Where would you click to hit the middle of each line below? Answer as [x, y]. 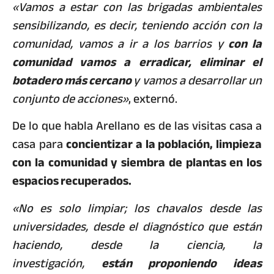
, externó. [153, 98]
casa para [39, 144]
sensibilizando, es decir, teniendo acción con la [137, 25]
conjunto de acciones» [70, 98]
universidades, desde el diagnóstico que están [137, 226]
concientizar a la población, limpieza [164, 144]
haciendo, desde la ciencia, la [137, 245]
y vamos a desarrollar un [198, 80]
